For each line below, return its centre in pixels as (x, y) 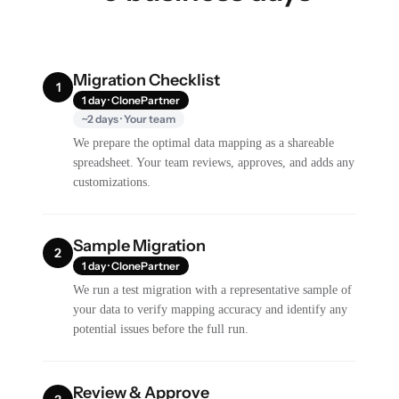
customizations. (112, 182)
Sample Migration (140, 245)
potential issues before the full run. (161, 329)
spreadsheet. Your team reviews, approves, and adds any (214, 162)
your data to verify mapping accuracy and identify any (211, 309)
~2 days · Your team (129, 118)
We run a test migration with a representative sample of (213, 289)
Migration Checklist (147, 80)
